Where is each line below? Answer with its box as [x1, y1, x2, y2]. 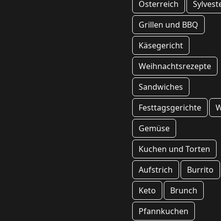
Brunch [170, 185, 198, 196]
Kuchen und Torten [139, 144, 210, 155]
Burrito [187, 164, 214, 176]
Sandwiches [139, 81, 183, 93]
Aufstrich [139, 164, 173, 176]
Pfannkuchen [139, 206, 188, 217]
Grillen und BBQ [139, 19, 198, 31]
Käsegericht [139, 40, 183, 51]
